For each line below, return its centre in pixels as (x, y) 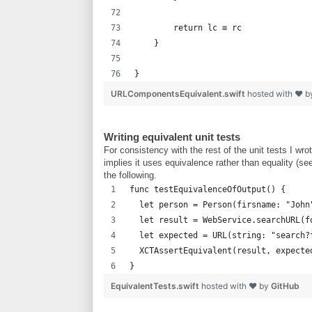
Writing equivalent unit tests (172, 136)
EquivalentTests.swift (156, 286)
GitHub (285, 286)
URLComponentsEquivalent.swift (179, 93)
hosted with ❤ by (236, 286)
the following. (130, 175)
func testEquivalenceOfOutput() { (208, 189)
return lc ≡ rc (188, 28)
